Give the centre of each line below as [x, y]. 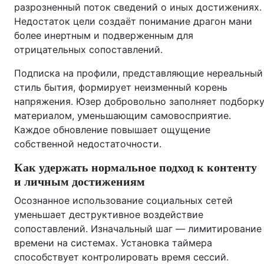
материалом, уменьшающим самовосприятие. [123, 115]
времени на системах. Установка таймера [113, 243]
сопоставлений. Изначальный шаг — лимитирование [138, 229]
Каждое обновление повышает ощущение [112, 130]
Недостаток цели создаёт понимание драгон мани [133, 21]
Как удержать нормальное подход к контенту [136, 167]
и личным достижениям [80, 181]
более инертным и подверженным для [104, 35]
